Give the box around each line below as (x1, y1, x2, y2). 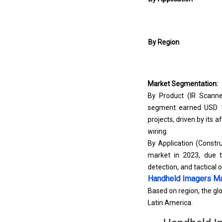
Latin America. (147, 199, 193, 207)
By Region (148, 38, 179, 46)
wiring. (147, 127, 168, 135)
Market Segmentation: (147, 80, 218, 88)
